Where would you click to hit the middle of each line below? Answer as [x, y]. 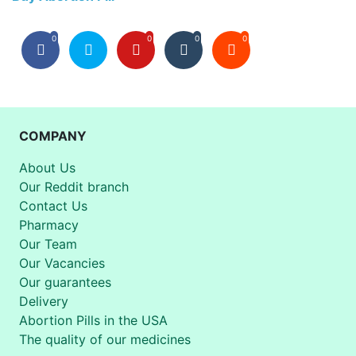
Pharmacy [49, 224]
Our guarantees [65, 282]
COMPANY [53, 135]
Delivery [44, 301]
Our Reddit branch [74, 186]
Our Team [48, 244]
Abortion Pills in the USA [93, 320]
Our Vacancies [62, 263]
